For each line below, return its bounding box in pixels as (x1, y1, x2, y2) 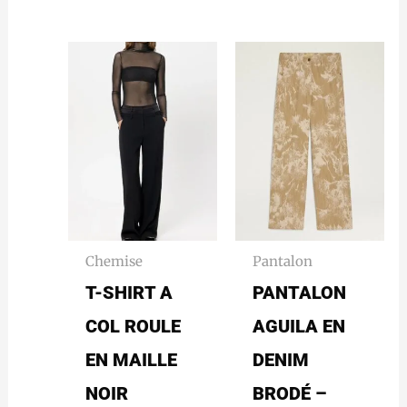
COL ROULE (85, 315, 182, 338)
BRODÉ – (253, 382, 327, 405)
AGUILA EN (253, 315, 346, 338)
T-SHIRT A (85, 282, 174, 304)
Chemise (85, 252, 144, 270)
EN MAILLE (85, 349, 178, 372)
